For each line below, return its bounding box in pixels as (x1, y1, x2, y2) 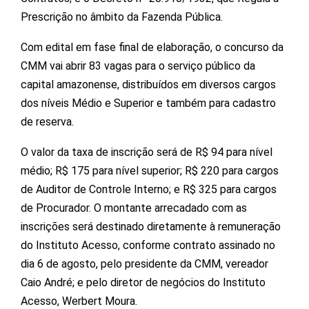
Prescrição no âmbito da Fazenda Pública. (21, 10, 223, 23)
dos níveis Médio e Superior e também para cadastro (21, 96, 276, 110)
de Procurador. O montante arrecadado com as (21, 201, 247, 215)
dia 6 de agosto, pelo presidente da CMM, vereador (21, 257, 268, 270)
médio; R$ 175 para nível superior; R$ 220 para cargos (21, 163, 279, 177)
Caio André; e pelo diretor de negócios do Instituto (21, 275, 266, 289)
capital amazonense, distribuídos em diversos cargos (21, 77, 276, 91)
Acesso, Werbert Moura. (21, 294, 137, 308)
